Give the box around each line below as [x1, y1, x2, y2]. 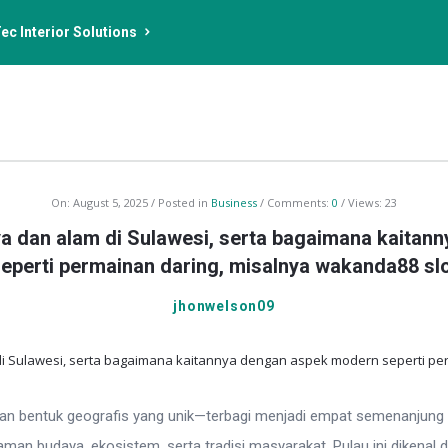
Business [211, 195, 257, 210]
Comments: [267, 195, 332, 210]
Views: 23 [348, 195, 397, 210]
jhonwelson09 [173, 298, 275, 314]
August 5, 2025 [73, 195, 148, 210]
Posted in [158, 195, 211, 210]
